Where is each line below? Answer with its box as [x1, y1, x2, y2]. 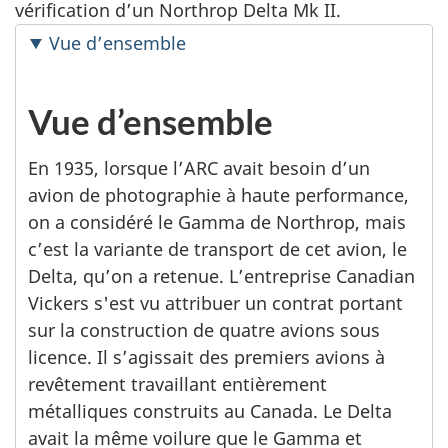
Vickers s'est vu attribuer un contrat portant [28, 290, 403, 315]
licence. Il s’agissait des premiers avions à [28, 344, 385, 369]
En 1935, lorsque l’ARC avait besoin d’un [28, 155, 370, 180]
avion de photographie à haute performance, [28, 182, 409, 207]
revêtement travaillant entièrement [28, 371, 327, 396]
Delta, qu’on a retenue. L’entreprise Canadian [28, 263, 415, 288]
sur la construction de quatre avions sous [28, 317, 380, 342]
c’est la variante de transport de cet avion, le [28, 236, 407, 261]
